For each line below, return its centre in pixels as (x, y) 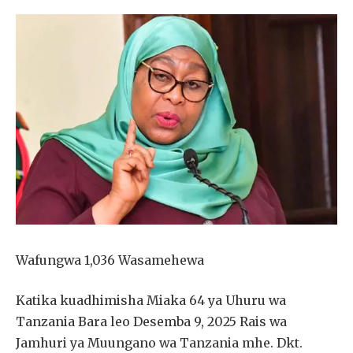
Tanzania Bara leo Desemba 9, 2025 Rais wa (151, 322)
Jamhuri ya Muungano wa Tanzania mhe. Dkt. (159, 343)
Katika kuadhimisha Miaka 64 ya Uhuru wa (151, 301)
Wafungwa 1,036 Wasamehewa (110, 260)
